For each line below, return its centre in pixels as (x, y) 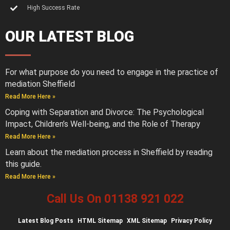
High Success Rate (53, 8)
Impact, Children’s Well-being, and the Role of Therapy (103, 124)
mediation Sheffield (40, 84)
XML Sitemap (147, 221)
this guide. (23, 164)
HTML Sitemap (100, 221)
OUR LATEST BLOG (70, 37)
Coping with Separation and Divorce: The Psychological (104, 112)
